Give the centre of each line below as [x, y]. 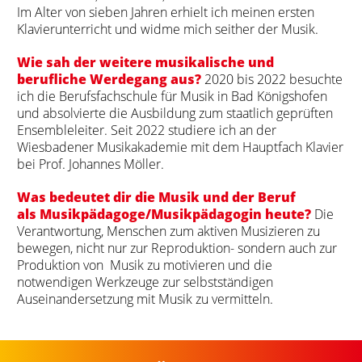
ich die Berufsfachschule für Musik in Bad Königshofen [172, 95]
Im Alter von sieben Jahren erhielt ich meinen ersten [165, 11]
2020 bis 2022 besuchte [271, 78]
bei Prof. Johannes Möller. [90, 163]
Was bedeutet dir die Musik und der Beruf [156, 196]
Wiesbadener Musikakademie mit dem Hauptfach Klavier [180, 146]
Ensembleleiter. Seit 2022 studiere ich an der [146, 129]
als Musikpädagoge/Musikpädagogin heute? [164, 213]
